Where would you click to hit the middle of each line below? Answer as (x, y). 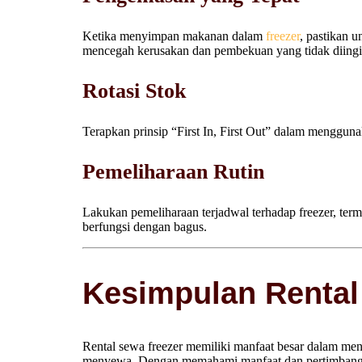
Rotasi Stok (134, 90)
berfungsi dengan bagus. (145, 226)
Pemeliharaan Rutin (173, 171)
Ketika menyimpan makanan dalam (174, 36)
